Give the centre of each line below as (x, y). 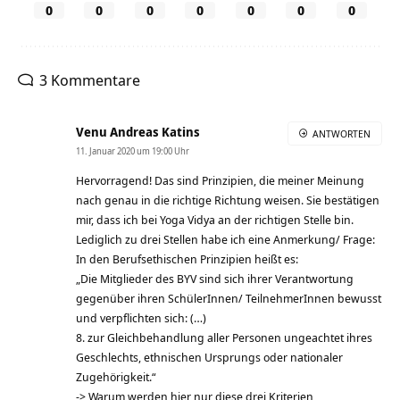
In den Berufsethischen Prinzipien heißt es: (187, 258)
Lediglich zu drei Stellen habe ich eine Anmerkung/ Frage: (225, 239)
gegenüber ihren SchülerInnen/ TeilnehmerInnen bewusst (229, 298)
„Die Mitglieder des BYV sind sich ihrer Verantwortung (215, 278)
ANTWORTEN (342, 133)
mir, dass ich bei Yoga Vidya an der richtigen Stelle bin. (215, 219)
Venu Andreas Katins (138, 131)
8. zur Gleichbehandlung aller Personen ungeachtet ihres (224, 337)
